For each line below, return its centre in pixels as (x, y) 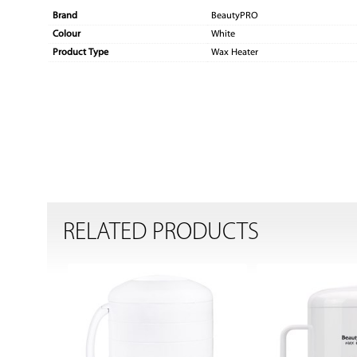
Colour (67, 35)
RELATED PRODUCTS (161, 233)
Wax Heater (235, 53)
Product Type (81, 53)
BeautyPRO (235, 16)
